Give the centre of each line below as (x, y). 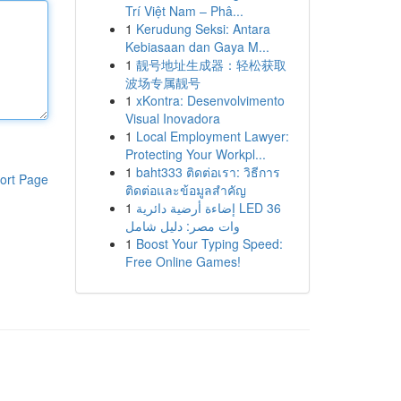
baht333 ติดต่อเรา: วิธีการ (208, 172)
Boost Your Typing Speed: (209, 243)
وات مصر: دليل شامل (182, 226)
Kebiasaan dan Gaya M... (197, 47)
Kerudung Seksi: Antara (203, 29)
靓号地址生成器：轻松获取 (211, 64)
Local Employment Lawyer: (212, 136)
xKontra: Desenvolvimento (210, 100)
